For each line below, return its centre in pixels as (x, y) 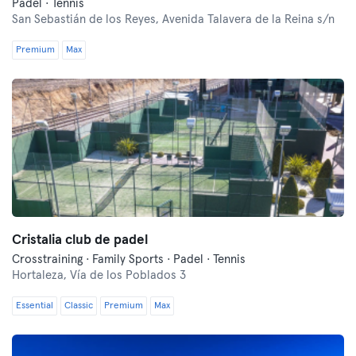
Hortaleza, (41, 275)
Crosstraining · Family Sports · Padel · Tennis (129, 259)
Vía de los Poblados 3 (128, 275)
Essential (35, 306)
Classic (79, 306)
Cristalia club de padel (80, 240)
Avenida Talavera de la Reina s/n (248, 19)
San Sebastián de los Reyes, (87, 19)
